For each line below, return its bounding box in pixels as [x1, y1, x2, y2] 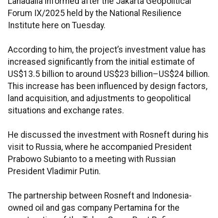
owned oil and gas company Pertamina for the [8, 203, 180, 213]
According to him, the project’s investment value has [8, 45, 206, 55]
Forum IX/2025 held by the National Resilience [8, 8, 182, 18]
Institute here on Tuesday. [8, 20, 106, 31]
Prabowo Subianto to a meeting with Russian [8, 154, 176, 164]
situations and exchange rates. [8, 106, 124, 116]
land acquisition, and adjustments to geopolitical [8, 93, 191, 104]
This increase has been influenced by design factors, [8, 81, 207, 91]
